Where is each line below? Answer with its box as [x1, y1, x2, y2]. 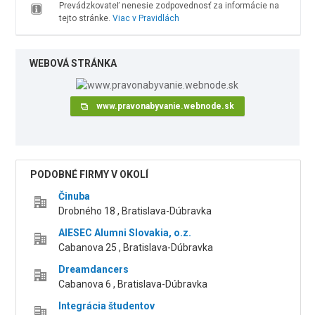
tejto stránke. [58, 13, 112, 23]
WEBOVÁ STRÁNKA [30, 58, 117, 69]
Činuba [58, 191, 91, 202]
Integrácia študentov [58, 300, 155, 312]
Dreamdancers [58, 264, 129, 276]
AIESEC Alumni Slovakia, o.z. [58, 227, 192, 239]
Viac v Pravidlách [112, 13, 179, 23]
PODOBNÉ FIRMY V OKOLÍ [30, 169, 149, 181]
